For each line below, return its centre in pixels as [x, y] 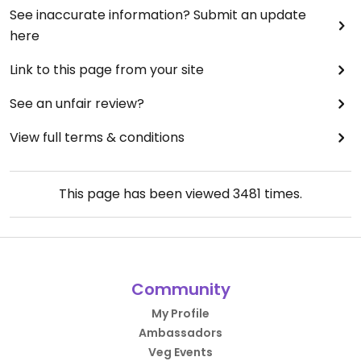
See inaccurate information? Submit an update [158, 15]
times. [282, 194]
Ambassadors [180, 333]
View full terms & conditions [97, 137]
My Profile [180, 313]
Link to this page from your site [107, 70]
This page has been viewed [146, 194]
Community [180, 289]
